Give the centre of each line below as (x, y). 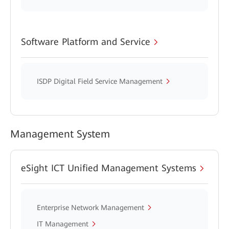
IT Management (63, 224)
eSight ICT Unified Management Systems (109, 168)
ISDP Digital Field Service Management (100, 81)
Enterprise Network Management (90, 208)
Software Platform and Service (86, 42)
